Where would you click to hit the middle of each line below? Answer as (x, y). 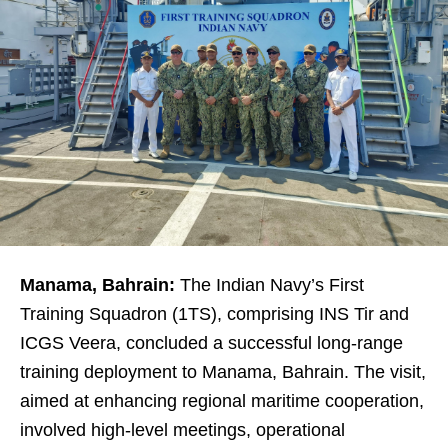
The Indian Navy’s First (269, 285)
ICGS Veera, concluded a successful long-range (211, 343)
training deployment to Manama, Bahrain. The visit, (223, 372)
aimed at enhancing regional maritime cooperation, (222, 401)
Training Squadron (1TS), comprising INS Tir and (214, 314)
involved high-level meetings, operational (182, 430)
